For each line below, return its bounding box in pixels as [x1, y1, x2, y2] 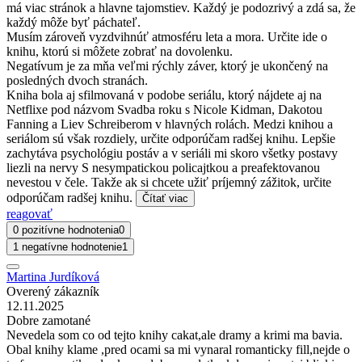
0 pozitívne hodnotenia [13, 223, 119, 236]
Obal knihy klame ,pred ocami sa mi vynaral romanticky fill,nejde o [6, 342, 350, 356]
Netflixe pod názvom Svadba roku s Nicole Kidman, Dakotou [6, 102, 322, 116]
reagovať [6, 206, 53, 221]
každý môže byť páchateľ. [6, 15, 141, 29]
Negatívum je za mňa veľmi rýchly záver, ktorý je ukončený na [6, 58, 328, 73]
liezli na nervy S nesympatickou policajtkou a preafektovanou [6, 160, 320, 175]
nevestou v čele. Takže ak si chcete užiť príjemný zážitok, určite [6, 175, 331, 189]
